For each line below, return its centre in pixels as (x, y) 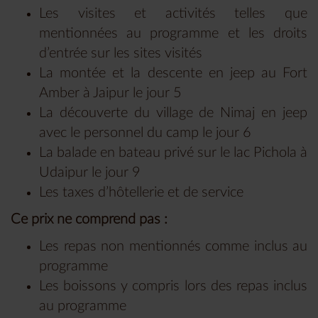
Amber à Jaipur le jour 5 (110, 93)
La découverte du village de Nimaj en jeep (173, 113)
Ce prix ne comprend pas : (89, 220)
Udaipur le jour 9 (90, 173)
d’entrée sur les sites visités (121, 54)
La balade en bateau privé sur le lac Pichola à (173, 153)
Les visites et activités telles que (173, 14)
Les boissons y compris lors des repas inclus (173, 286)
